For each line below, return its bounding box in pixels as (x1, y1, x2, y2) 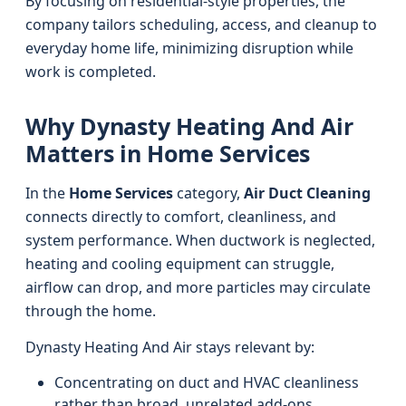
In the (25, 183, 69, 203)
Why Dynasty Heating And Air (25, 111, 353, 141)
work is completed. (25, 62, 156, 82)
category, (173, 183, 244, 203)
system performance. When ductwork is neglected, (25, 230, 375, 250)
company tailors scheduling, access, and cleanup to (25, 14, 377, 34)
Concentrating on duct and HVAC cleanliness (54, 372, 359, 392)
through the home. (25, 301, 156, 321)
